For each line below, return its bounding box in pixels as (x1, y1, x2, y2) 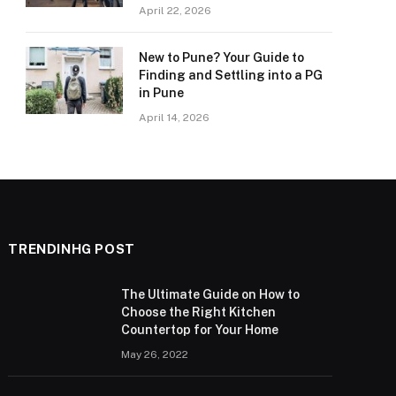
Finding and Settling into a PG (139, 68, 323, 82)
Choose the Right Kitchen (121, 305, 277, 319)
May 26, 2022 (121, 348, 189, 361)
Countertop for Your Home (121, 323, 279, 337)
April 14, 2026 (139, 111, 209, 124)
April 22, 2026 (139, 4, 211, 17)
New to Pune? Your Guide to (139, 50, 304, 65)
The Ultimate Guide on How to (121, 287, 301, 301)
